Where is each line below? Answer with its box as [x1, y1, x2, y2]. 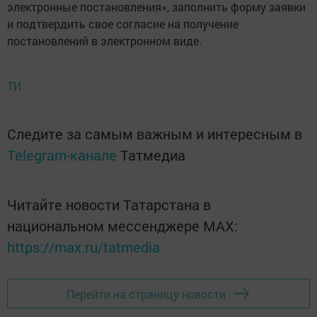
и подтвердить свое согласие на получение [7, 16, 238, 31]
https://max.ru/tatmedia [7, 238, 160, 256]
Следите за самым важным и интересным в [7, 125, 302, 143]
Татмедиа [120, 146, 185, 164]
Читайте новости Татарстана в [7, 195, 211, 214]
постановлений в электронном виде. [7, 33, 202, 48]
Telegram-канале [7, 146, 117, 164]
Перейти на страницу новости [67, 286, 226, 301]
